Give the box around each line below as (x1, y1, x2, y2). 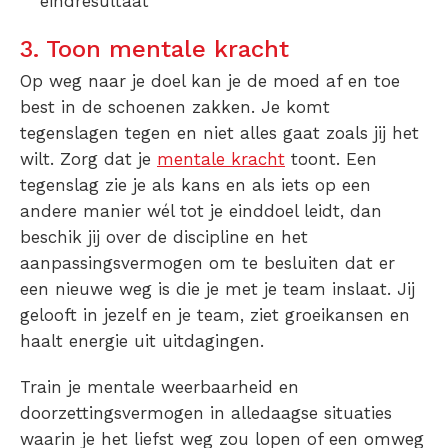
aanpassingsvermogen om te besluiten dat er (20, 252, 395, 273)
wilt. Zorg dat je (20, 148, 157, 169)
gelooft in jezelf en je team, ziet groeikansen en (20, 304, 410, 325)
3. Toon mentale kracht (20, 34, 289, 63)
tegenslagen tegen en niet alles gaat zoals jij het (20, 122, 419, 143)
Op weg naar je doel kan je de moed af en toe (20, 70, 400, 91)
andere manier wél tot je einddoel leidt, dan (20, 200, 382, 221)
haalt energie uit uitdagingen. (20, 330, 264, 351)
